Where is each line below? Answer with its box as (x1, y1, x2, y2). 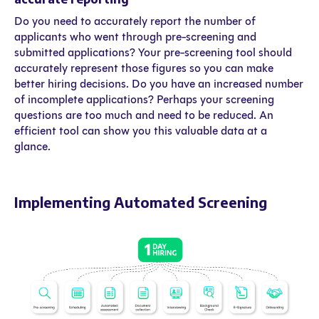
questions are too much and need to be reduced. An (14, 108, 273, 122)
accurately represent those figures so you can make (14, 61, 273, 75)
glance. (14, 140, 51, 154)
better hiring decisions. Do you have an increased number (14, 77, 303, 91)
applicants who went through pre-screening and (14, 30, 256, 44)
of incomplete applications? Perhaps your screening (14, 93, 274, 107)
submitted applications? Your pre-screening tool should (14, 46, 292, 60)
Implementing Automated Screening (14, 193, 267, 211)
